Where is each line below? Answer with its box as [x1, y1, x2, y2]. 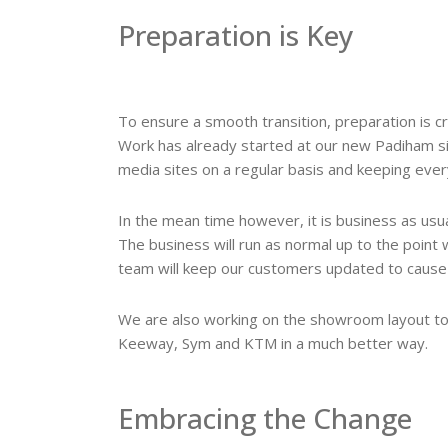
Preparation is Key [118, 15, 354, 54]
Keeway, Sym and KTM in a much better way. [118, 332, 428, 353]
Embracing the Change [118, 398, 412, 437]
